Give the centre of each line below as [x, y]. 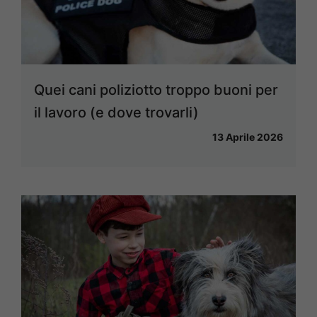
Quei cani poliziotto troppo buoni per [156, 90]
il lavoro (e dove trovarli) [116, 112]
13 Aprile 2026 [248, 137]
